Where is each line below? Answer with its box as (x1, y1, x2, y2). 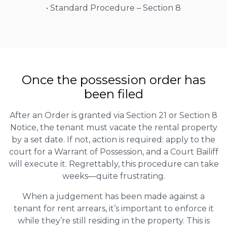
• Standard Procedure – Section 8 (46, 3, 181, 13)
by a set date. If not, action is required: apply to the (12, 134, 215, 144)
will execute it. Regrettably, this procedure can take (8, 159, 219, 169)
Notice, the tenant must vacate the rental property (10, 122, 217, 132)
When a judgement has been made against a (22, 191, 205, 201)
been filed (84, 86, 143, 101)
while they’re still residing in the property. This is (17, 215, 210, 225)
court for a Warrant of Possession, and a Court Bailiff (9, 146, 218, 157)
